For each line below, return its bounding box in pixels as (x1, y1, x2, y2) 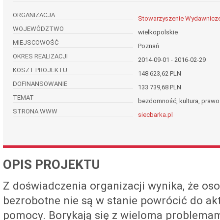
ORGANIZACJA (13, 11, 55, 19)
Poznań (138, 42, 159, 50)
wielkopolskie (138, 28, 178, 36)
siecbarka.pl (138, 111, 173, 119)
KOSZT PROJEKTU (13, 66, 67, 74)
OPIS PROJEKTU (3, 157, 100, 172)
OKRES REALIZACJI (13, 53, 68, 60)
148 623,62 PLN (138, 70, 181, 78)
